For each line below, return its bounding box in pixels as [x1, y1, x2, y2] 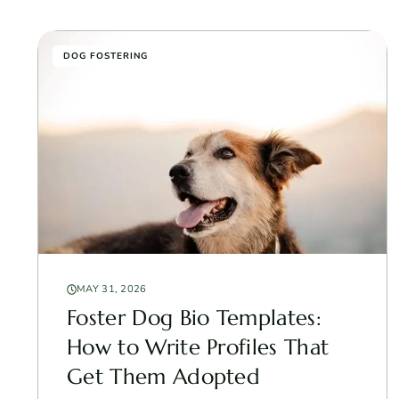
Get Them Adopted [67, 362, 261, 390]
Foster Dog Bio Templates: [67, 304, 322, 331]
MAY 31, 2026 [77, 281, 147, 296]
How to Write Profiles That [67, 333, 330, 361]
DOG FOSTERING [63, 49, 148, 62]
